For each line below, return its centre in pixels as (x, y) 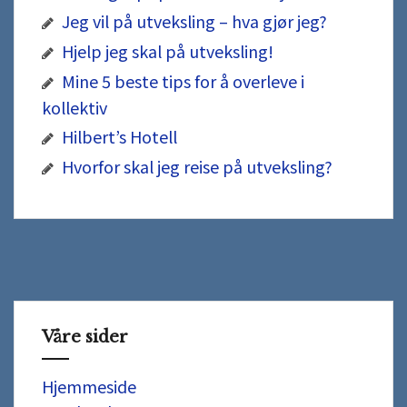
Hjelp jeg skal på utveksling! (168, 51)
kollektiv (74, 108)
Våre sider (85, 338)
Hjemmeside (89, 387)
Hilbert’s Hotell (119, 137)
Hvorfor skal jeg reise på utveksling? (197, 167)
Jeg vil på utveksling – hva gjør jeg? (194, 21)
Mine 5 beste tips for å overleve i (183, 81)
